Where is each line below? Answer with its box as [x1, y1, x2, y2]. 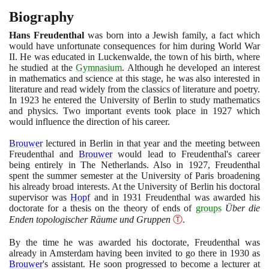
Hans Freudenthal [9, 30, 84, 41]
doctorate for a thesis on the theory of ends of [9, 203, 196, 214]
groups [195, 203, 222, 214]
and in [90, 192, 123, 203]
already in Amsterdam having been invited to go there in [9, 248, 230, 259]
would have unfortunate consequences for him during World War [9, 41, 260, 52]
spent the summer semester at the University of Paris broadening [9, 171, 260, 181]
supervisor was [9, 192, 71, 203]
